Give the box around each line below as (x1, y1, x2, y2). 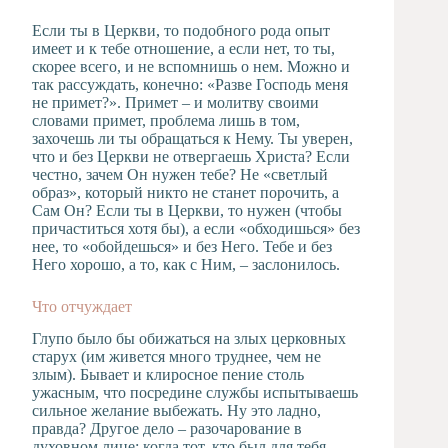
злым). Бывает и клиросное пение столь (32, 366, 304, 384)
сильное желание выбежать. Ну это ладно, (32, 402, 321, 420)
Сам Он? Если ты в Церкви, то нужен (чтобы (32, 201, 342, 219)
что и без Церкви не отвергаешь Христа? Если (32, 147, 350, 165)
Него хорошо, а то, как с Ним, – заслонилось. (32, 255, 340, 273)
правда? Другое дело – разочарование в (32, 420, 302, 438)
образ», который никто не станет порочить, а (32, 183, 339, 201)
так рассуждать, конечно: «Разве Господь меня (32, 75, 348, 93)
